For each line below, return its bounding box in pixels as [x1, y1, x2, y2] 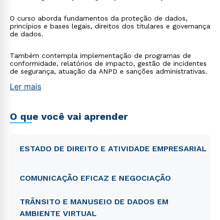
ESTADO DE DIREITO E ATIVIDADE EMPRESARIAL [20, 144, 207, 153]
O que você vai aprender [10, 110, 128, 122]
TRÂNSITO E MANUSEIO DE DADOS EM [20, 197, 168, 206]
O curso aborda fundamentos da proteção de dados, [10, 14, 188, 22]
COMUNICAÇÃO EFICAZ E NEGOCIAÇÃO [20, 173, 171, 183]
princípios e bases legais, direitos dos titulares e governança [10, 22, 210, 30]
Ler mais [10, 82, 41, 91]
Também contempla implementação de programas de [10, 52, 191, 59]
